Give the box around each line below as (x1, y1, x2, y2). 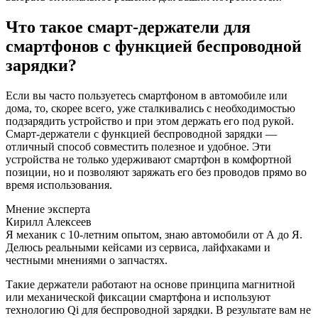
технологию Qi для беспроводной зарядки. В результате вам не (6, 304, 311, 317)
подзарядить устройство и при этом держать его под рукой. (6, 115, 294, 128)
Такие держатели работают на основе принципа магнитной (6, 278, 295, 291)
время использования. (6, 179, 112, 192)
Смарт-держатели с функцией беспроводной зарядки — (6, 128, 277, 141)
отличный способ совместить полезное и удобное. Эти (6, 141, 271, 153)
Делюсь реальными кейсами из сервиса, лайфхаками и (6, 241, 270, 254)
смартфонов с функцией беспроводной (6, 37, 302, 56)
